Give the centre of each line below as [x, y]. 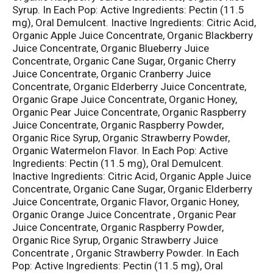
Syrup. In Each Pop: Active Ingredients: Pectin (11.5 [128, 10]
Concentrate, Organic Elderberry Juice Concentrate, [129, 87]
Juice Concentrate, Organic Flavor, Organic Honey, [126, 202]
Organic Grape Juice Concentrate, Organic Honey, [125, 100]
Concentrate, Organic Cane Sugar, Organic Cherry [124, 61]
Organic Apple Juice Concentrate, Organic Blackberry [133, 36]
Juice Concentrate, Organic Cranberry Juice [112, 74]
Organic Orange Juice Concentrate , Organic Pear [124, 215]
